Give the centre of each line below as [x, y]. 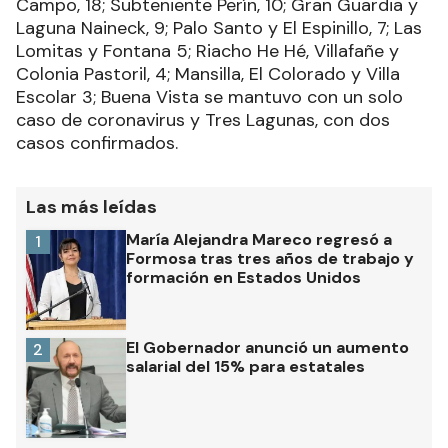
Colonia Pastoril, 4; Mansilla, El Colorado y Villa [208, 74]
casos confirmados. [97, 143]
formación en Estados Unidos [243, 278]
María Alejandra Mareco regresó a [259, 240]
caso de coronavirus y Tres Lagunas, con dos [203, 120]
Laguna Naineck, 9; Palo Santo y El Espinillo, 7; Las [219, 28]
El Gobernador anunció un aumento [267, 348]
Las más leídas [91, 207]
